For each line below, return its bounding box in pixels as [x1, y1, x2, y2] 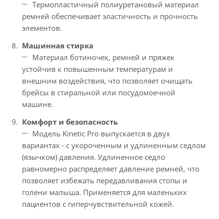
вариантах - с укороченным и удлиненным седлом [22, 140, 206, 150]
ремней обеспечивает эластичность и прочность [22, 11, 198, 21]
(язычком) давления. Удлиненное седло [22, 152, 165, 162]
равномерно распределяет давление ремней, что [22, 164, 199, 174]
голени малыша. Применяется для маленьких [22, 187, 187, 197]
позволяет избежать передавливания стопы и [22, 175, 187, 185]
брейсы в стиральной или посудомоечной [22, 88, 175, 97]
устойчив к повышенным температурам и [22, 64, 173, 74]
